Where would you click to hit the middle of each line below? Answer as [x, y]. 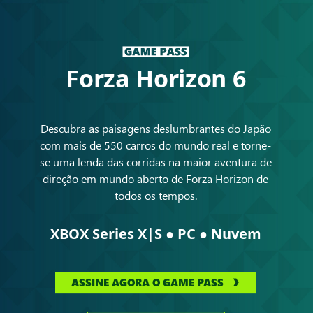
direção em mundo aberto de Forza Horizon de [156, 178]
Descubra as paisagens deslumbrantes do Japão [155, 128]
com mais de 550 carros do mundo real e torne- [156, 145]
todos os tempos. [155, 195]
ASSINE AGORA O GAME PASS [148, 283]
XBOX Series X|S [108, 233]
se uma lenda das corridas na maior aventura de [155, 161]
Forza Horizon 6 [156, 79]
